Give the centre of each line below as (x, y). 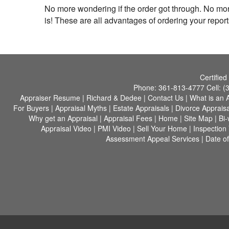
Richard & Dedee (114, 98)
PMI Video (114, 128)
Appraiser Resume (50, 98)
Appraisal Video (66, 128)
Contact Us (165, 98)
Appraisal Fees (128, 118)
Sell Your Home (162, 128)
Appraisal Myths (81, 108)
